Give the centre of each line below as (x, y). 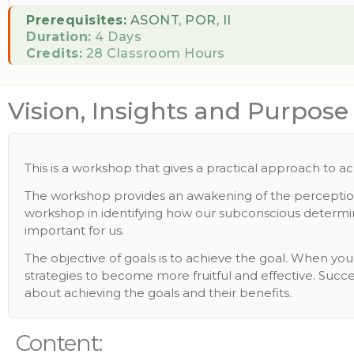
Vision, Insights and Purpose (178, 111)
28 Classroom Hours (154, 53)
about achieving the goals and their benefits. (158, 293)
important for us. (74, 230)
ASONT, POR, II (179, 20)
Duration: (59, 37)
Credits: (54, 53)
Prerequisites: (76, 20)
